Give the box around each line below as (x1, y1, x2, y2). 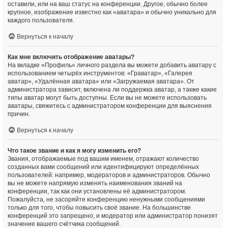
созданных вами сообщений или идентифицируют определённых (8, 163, 199, 170)
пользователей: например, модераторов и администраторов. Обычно (8, 172, 210, 179)
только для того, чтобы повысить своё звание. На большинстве (8, 204, 191, 211)
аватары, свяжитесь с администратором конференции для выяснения (8, 102, 212, 109)
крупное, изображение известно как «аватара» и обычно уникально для (8, 9, 216, 16)
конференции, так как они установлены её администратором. (8, 188, 186, 195)
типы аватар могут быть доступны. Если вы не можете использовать (8, 94, 207, 101)
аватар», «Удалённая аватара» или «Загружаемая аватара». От (8, 78, 194, 85)
